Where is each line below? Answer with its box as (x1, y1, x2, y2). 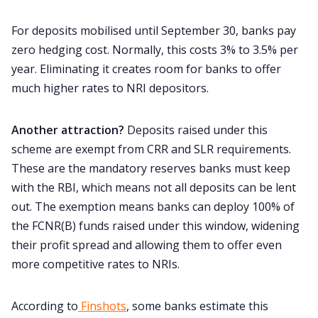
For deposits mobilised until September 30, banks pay (11, 22, 296, 38)
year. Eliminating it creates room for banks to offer (11, 60, 281, 77)
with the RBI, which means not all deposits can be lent (11, 179, 296, 195)
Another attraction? (11, 121, 127, 138)
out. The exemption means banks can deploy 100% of (11, 198, 295, 214)
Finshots (78, 297, 126, 314)
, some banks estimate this (126, 297, 268, 314)
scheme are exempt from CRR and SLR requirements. (11, 141, 291, 157)
